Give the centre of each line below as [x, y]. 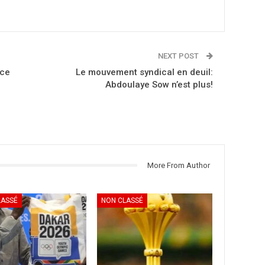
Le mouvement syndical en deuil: [145, 72]
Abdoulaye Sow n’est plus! [159, 84]
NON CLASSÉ [122, 200]
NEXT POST [180, 56]
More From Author [179, 165]
